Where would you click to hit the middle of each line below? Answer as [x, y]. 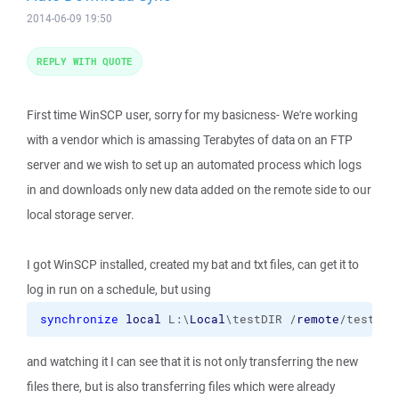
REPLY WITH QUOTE [85, 61]
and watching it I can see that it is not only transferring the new [192, 362]
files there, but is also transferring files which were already [181, 387]
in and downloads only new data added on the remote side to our [199, 190]
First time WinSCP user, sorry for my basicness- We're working [192, 115]
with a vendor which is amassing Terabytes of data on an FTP [190, 140]
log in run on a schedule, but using [119, 289]
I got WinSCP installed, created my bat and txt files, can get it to [193, 265]
